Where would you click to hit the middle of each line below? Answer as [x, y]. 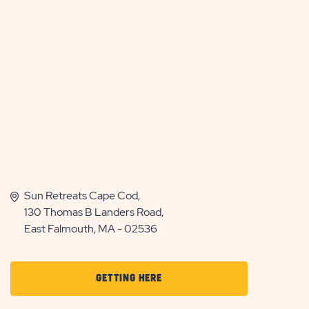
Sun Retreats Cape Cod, [82, 195]
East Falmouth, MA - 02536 [91, 228]
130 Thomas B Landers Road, [94, 212]
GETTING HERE [129, 278]
